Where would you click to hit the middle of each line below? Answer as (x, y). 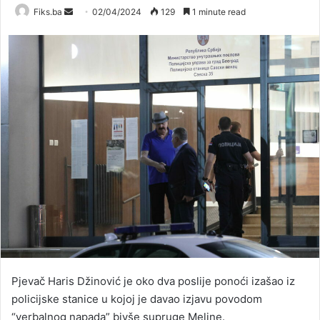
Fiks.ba (48, 12)
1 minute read (218, 12)
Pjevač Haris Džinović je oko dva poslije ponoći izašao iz (153, 281)
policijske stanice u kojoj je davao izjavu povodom (137, 299)
